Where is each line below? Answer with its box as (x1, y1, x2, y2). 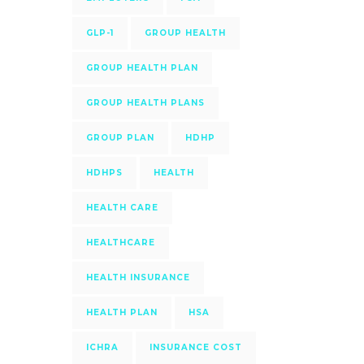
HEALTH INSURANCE (85, 272, 190, 283)
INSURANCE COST (149, 342, 242, 353)
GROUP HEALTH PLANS (85, 97, 205, 108)
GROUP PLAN (85, 132, 154, 143)
